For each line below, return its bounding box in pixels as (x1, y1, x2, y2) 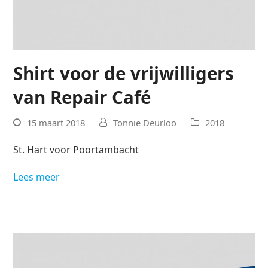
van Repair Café (13, 85, 151, 110)
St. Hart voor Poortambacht (13, 142, 139, 156)
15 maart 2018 (27, 116, 86, 129)
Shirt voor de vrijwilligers (13, 61, 234, 86)
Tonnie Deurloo (113, 116, 177, 129)
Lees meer (13, 170, 60, 184)
